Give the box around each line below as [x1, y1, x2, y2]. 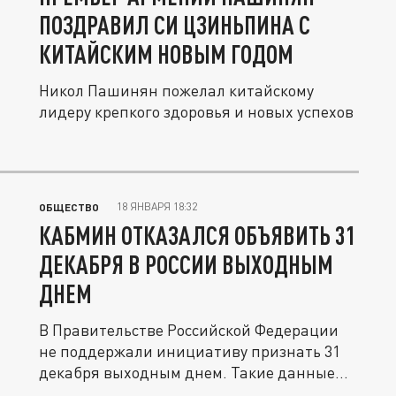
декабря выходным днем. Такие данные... [39, 362, 348, 382]
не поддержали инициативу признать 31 [39, 341, 340, 361]
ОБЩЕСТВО [39, 201, 99, 213]
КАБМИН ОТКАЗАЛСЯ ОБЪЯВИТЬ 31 [39, 220, 356, 250]
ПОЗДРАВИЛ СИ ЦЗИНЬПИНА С [39, 10, 310, 40]
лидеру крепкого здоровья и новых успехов [39, 102, 354, 121]
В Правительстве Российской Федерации [39, 320, 339, 339]
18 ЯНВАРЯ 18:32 [117, 200, 197, 213]
